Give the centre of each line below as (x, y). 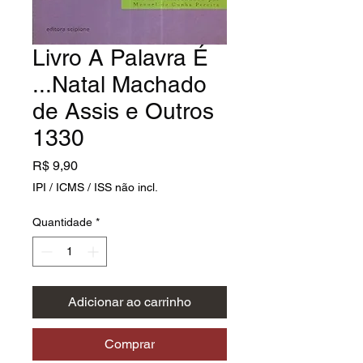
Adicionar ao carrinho (130, 301)
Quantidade (62, 222)
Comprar (130, 344)
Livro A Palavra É (120, 57)
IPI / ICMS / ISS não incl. (95, 187)
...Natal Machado (120, 84)
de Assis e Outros (123, 111)
